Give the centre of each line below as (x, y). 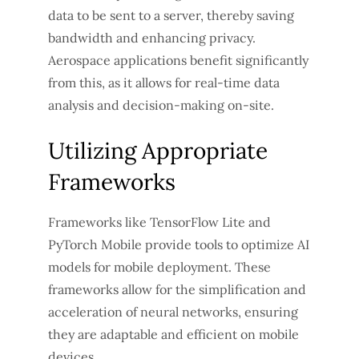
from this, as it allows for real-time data (164, 82)
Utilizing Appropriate (158, 150)
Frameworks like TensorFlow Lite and (159, 222)
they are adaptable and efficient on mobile (173, 334)
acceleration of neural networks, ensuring (173, 311)
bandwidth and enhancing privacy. (152, 37)
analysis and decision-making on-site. (161, 105)
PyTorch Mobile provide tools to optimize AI (179, 244)
